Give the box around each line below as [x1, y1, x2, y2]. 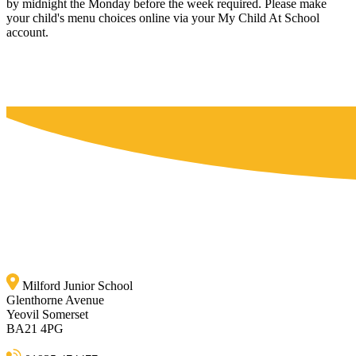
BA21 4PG [6, 321, 64, 335]
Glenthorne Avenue [6, 292, 104, 307]
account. [6, 25, 52, 39]
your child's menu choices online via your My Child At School [6, 10, 319, 25]
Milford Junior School [22, 278, 133, 292]
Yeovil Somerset [6, 307, 88, 321]
